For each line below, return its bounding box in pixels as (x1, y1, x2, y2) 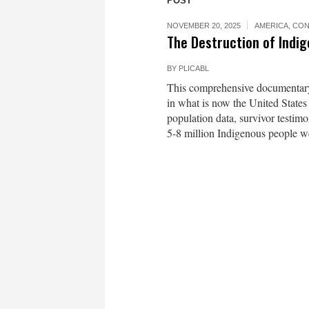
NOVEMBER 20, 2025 (167, 21, 241, 30)
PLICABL (179, 64, 209, 72)
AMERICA (255, 21, 288, 30)
